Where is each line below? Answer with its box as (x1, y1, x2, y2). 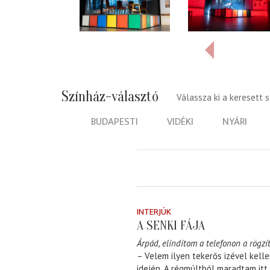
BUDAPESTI (91, 113, 138, 130)
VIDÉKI (167, 113, 193, 130)
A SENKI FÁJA (137, 218, 205, 233)
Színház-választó (61, 88, 159, 105)
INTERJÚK (137, 204, 171, 219)
